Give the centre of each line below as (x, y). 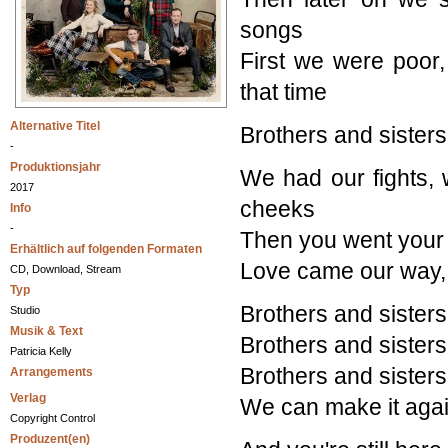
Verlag (28, 398)
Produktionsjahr (55, 167)
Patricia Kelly (41, 351)
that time (283, 92)
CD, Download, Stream (65, 269)
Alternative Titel (55, 126)
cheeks (277, 209)
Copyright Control (52, 418)
